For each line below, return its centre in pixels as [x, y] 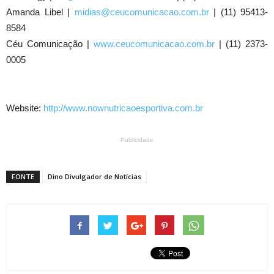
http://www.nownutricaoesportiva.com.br [123, 108]
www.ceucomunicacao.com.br [154, 44]
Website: [25, 108]
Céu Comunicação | [50, 44]
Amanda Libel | [40, 12]
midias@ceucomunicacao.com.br [142, 12]
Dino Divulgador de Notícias [94, 177]
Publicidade [137, 140]
